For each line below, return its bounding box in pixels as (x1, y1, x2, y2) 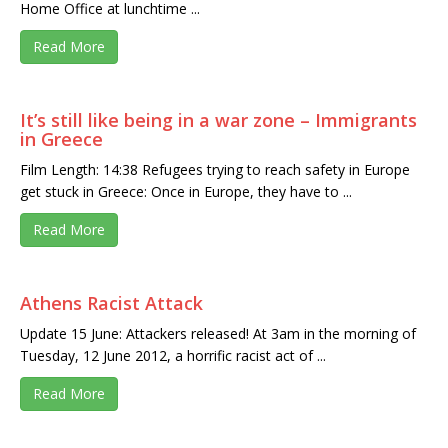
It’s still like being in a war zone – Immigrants (20, 108, 417, 133)
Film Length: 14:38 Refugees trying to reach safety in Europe (20, 160, 410, 180)
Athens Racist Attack (20, 291, 203, 316)
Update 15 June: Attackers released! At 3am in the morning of (20, 324, 416, 344)
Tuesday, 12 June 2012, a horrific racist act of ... (20, 346, 326, 366)
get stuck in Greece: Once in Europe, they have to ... (20, 182, 352, 202)
